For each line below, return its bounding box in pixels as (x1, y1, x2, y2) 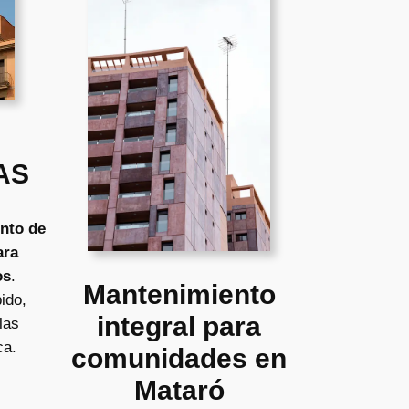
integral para (97, 311, 261, 341)
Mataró (133, 375, 225, 405)
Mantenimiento (82, 279, 276, 309)
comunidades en (71, 343, 287, 373)
